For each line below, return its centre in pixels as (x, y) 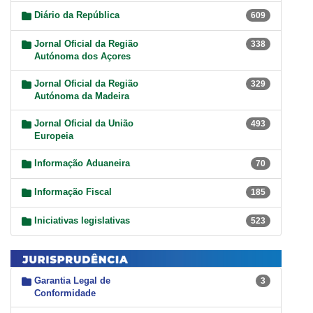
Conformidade (65, 293)
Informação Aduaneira (82, 163)
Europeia (54, 136)
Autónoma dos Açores (82, 57)
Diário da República (77, 15)
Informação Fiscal (73, 192)
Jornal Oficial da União (84, 124)
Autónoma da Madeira (82, 96)
